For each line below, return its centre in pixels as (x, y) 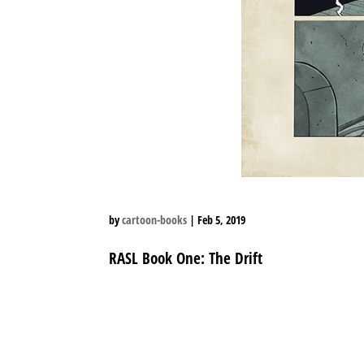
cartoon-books (155, 219)
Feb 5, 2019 (222, 219)
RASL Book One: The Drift (186, 258)
